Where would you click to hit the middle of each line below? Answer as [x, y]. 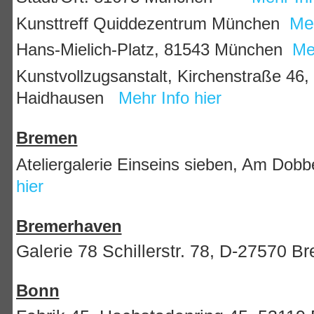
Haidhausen [67, 97]
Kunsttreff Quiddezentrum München [150, 23]
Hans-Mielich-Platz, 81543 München [154, 50]
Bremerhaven [69, 226]
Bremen [47, 138]
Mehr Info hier [170, 97]
